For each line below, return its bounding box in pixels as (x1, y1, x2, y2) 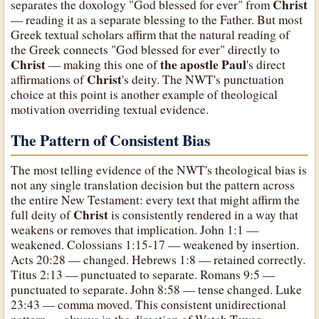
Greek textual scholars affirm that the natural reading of (11, 26, 291, 43)
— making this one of (46, 56, 161, 73)
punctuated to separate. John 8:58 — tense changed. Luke (11, 281, 303, 298)
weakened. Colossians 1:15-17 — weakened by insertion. (11, 236, 300, 253)
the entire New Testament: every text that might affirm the (11, 191, 300, 208)
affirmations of (11, 70, 88, 88)
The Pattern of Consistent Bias (11, 129, 211, 152)
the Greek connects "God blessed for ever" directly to (11, 41, 281, 58)
